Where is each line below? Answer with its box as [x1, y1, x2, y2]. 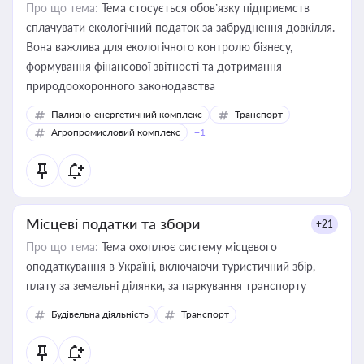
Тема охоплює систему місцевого [98, 240, 277, 253]
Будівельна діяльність [51, 308, 149, 320]
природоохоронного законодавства [26, 79, 215, 93]
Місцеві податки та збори [26, 214, 200, 232]
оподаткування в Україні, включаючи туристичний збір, [26, 259, 315, 273]
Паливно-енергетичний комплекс [51, 108, 202, 120]
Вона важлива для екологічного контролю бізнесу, [26, 40, 292, 54]
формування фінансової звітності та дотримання [26, 59, 282, 73]
